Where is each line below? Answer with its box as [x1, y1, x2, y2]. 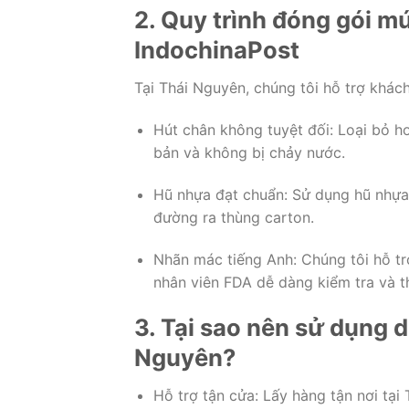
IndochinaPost [134, 36, 299, 65]
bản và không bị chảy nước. [152, 142, 345, 162]
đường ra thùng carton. [152, 207, 314, 226]
